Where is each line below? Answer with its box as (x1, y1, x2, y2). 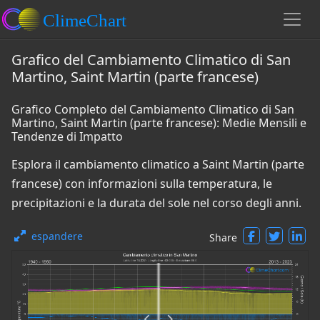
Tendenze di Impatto (11, 129, 123, 144)
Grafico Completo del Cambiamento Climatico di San (11, 101, 294, 117)
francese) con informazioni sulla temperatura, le (11, 176, 272, 191)
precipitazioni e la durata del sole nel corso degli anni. (11, 195, 301, 211)
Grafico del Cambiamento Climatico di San (11, 50, 291, 69)
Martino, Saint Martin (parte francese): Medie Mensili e (11, 115, 306, 131)
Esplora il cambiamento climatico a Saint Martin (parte (11, 156, 304, 172)
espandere (31, 229, 83, 243)
